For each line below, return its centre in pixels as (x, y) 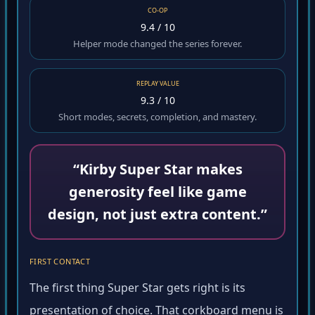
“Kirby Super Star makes (157, 172)
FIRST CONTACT (60, 264)
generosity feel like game (157, 194)
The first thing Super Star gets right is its (137, 290)
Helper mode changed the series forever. (157, 46)
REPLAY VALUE (157, 86)
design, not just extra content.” (157, 217)
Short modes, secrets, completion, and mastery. (157, 119)
